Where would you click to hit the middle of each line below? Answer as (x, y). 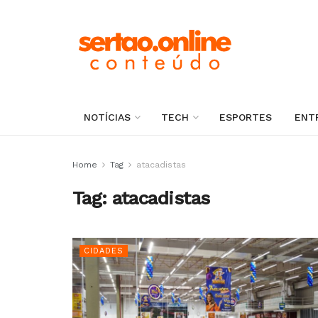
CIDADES (104, 251)
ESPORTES (246, 117)
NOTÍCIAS (107, 117)
